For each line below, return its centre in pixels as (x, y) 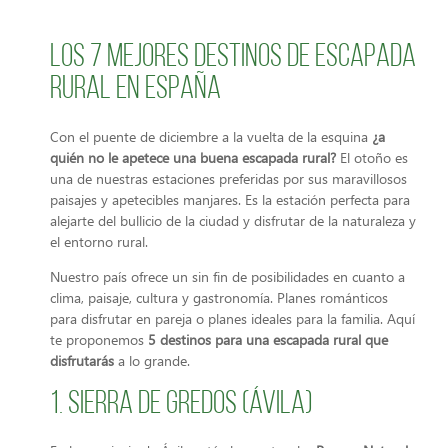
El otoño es (372, 157)
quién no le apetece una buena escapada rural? (193, 157)
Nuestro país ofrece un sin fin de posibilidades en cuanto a (227, 277)
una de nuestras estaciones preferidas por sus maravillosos (228, 178)
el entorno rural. (99, 241)
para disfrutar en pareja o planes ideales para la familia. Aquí (232, 319)
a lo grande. (152, 361)
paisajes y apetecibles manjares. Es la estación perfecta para (230, 199)
